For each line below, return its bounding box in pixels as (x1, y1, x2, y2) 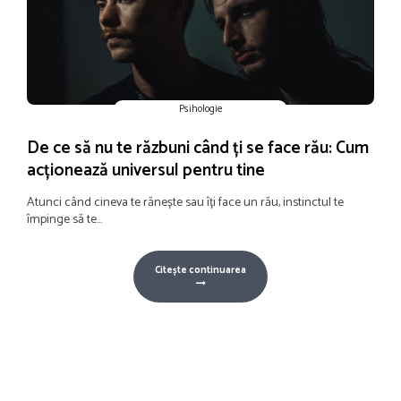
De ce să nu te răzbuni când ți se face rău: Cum (27, 134, 369, 163)
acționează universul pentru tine (27, 157, 265, 185)
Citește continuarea (155, 262, 246, 279)
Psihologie (178, 101, 223, 118)
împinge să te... (27, 209, 102, 231)
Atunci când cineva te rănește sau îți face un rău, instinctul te (27, 192, 344, 214)
